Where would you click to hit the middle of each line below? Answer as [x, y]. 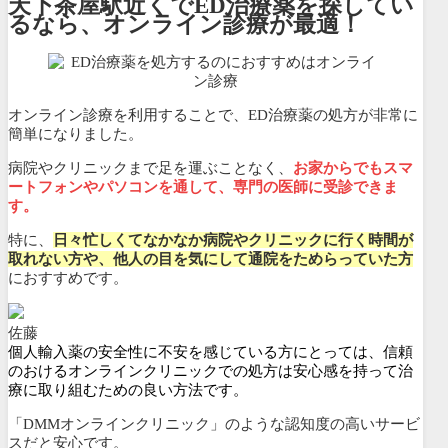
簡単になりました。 [75, 133]
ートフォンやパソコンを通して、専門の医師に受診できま [203, 186]
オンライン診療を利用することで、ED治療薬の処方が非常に [213, 114]
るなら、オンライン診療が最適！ [185, 25]
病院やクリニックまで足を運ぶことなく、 [150, 167]
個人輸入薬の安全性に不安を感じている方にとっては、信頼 [210, 351]
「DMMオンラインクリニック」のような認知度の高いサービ [214, 423]
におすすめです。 [68, 277]
